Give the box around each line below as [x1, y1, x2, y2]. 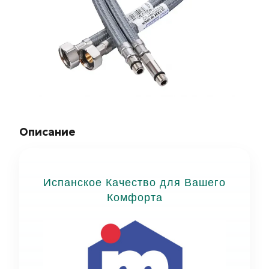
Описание [19, 124, 75, 139]
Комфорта [106, 191, 163, 204]
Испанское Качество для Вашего [43, 176, 226, 189]
